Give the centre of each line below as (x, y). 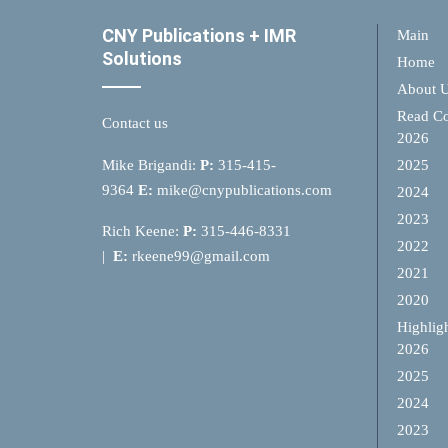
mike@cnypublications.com (244, 189)
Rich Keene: (142, 231)
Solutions (142, 59)
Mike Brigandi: (151, 164)
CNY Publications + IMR (199, 36)
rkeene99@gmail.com (199, 256)
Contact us (135, 123)
